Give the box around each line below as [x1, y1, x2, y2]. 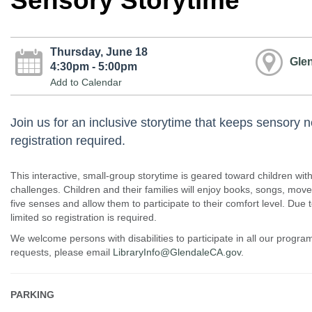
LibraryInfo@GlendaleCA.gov [112, 247, 241, 258]
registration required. [10, 134, 125, 148]
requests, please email [10, 247, 110, 258]
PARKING [10, 289, 54, 301]
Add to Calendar [49, 77, 122, 88]
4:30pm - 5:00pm [49, 60, 137, 72]
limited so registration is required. [10, 212, 157, 224]
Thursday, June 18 [49, 45, 148, 58]
